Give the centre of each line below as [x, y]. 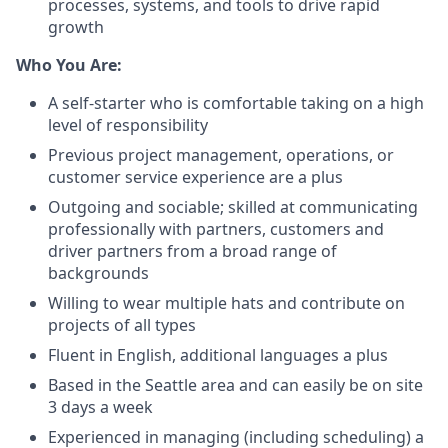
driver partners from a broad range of [192, 251]
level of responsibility [128, 125]
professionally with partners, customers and [216, 229]
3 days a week [100, 407]
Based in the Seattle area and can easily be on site [235, 385]
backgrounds [98, 273]
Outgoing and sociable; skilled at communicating [233, 207]
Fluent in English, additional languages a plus [218, 355]
